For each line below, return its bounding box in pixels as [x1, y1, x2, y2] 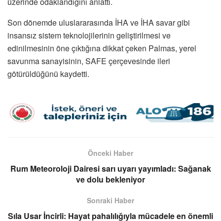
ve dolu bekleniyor [76, 173, 145, 185]
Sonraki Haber [87, 195, 134, 205]
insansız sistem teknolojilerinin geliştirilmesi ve [7, 30, 171, 41]
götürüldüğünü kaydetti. [7, 68, 89, 79]
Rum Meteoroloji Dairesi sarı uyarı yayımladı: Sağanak [10, 162, 211, 174]
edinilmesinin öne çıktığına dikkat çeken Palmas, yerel [7, 42, 196, 54]
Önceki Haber [88, 147, 133, 158]
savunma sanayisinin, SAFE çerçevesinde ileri [7, 55, 170, 67]
